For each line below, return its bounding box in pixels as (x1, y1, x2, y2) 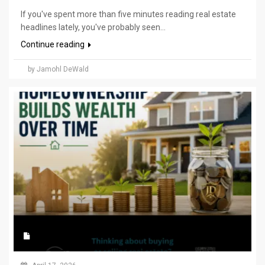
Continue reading (21, 40, 86, 50)
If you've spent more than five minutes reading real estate (21, 9, 236, 20)
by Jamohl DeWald (28, 65, 89, 74)
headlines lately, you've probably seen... (21, 22, 166, 33)
